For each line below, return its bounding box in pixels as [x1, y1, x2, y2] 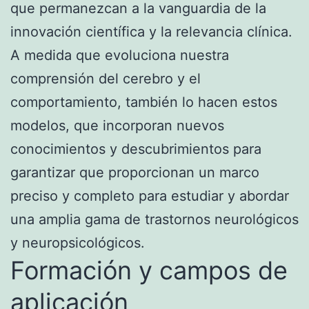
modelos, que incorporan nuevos [10, 117, 224, 134]
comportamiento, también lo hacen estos [10, 93, 277, 110]
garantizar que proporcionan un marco [10, 163, 259, 181]
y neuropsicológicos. [10, 234, 145, 251]
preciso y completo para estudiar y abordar [10, 187, 289, 204]
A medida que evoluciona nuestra [10, 46, 229, 63]
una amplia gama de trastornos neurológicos [10, 210, 299, 228]
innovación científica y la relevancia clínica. [10, 23, 292, 40]
